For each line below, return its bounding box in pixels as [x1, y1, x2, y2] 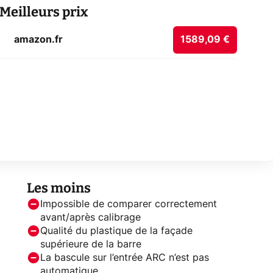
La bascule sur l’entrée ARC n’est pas [40, 252, 209, 263]
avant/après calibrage [40, 212, 141, 222]
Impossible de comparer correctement [40, 199, 217, 209]
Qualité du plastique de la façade [40, 225, 193, 236]
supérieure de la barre [40, 239, 141, 249]
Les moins [27, 179, 91, 196]
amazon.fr [14, 34, 63, 44]
